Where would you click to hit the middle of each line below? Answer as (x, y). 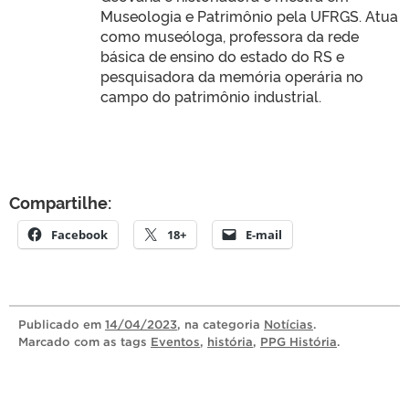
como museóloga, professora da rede (230, 35)
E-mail (264, 234)
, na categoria (220, 324)
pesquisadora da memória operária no (232, 75)
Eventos (175, 341)
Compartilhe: (60, 201)
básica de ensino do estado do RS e (222, 55)
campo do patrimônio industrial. (211, 95)
